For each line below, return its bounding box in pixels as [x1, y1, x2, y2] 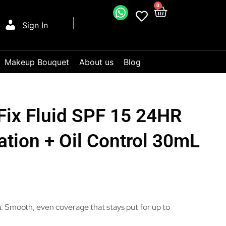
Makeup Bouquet [5, 57, 69, 67]
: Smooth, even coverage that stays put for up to [1, 202, 170, 213]
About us [79, 57, 114, 67]
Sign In [22, 20, 48, 30]
